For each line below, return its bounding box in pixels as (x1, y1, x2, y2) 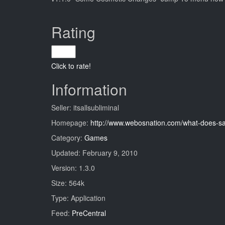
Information (51, 78, 127, 100)
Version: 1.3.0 (51, 163, 95, 173)
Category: (51, 133, 84, 143)
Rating (51, 21, 95, 43)
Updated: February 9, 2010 (51, 148, 138, 158)
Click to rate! (51, 61, 91, 71)
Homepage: (51, 118, 90, 128)
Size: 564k (51, 178, 84, 188)
